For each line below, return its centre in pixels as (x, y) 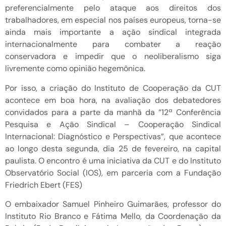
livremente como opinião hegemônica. (75, 69)
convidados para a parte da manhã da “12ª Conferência (113, 112)
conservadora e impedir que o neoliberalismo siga (113, 56)
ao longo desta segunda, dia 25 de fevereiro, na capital (113, 148)
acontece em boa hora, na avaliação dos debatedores (113, 100)
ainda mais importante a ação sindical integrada (113, 32)
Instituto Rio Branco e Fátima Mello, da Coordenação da (113, 216)
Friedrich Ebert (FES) (44, 185)
